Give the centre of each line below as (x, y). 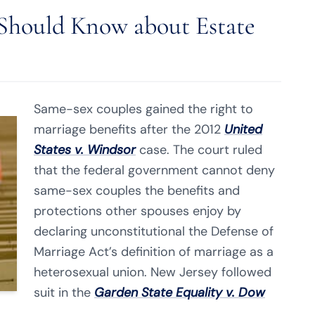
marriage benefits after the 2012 (129, 129)
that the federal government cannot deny (154, 170)
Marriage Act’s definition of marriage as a (154, 252)
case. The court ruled (199, 150)
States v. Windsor (85, 150)
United (243, 129)
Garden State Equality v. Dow (180, 292)
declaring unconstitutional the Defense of (154, 231)
